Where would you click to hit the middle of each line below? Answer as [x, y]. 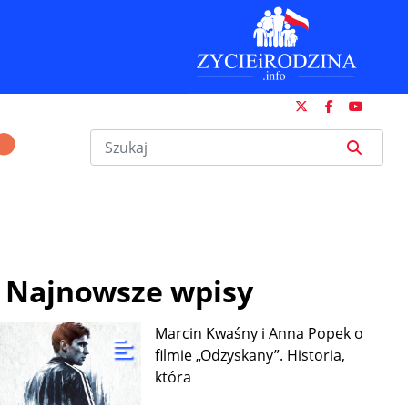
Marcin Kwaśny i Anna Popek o [260, 333]
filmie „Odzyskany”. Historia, [250, 355]
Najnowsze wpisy [129, 291]
